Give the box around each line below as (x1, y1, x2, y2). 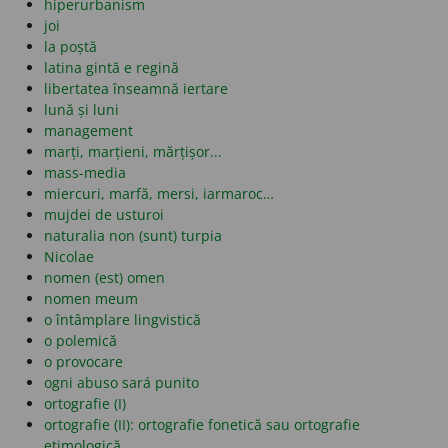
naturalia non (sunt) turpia (44, 226, 222, 246)
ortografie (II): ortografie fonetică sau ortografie (44, 415, 360, 435)
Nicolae (44, 247, 94, 267)
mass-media (44, 163, 126, 183)
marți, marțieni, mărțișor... (44, 142, 222, 162)
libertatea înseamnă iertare (44, 79, 228, 99)
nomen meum (44, 289, 138, 309)
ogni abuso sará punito (44, 373, 199, 393)
